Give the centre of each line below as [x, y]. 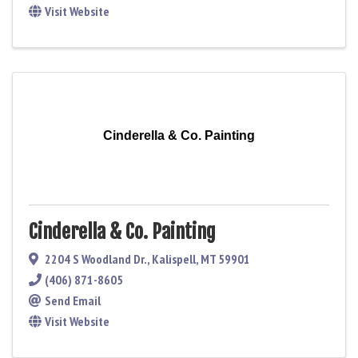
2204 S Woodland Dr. [96, 259]
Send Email [73, 301]
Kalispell [174, 259]
